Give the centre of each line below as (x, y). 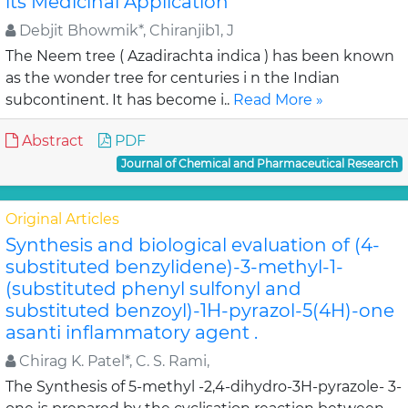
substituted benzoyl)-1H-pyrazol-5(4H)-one (200, 311)
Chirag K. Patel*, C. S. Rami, (112, 361)
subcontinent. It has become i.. (119, 100)
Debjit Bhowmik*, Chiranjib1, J (125, 31)
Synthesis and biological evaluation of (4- (193, 245)
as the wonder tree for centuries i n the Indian (173, 78)
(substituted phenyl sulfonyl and (153, 289)
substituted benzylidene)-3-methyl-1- (174, 267)
